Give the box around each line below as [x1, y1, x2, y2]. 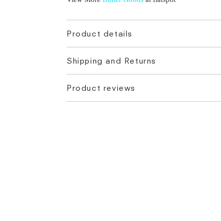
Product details [67, 28, 133, 38]
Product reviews [67, 82, 136, 93]
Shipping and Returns [67, 55, 156, 66]
